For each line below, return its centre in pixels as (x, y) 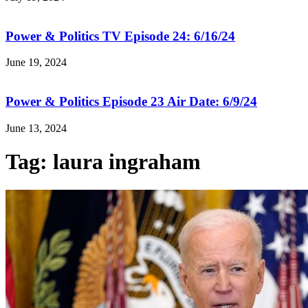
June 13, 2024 (36, 128)
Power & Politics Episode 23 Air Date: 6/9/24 (131, 102)
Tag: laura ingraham (103, 162)
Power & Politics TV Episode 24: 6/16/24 (120, 36)
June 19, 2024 (36, 63)
